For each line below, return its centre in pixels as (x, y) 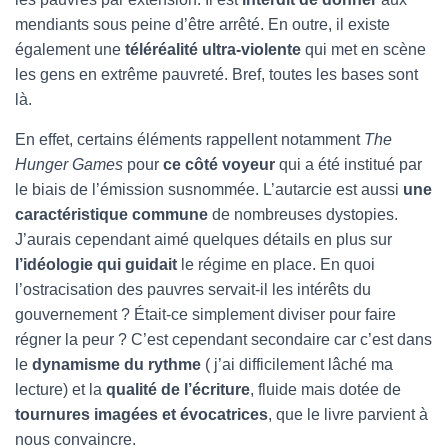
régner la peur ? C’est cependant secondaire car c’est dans (223, 339)
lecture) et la (60, 389)
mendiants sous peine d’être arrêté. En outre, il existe (202, 24)
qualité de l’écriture (178, 389)
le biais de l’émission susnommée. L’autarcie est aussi (207, 189)
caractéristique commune (111, 214)
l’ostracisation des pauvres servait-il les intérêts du (193, 289)
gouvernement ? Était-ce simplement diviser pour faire (205, 314)
